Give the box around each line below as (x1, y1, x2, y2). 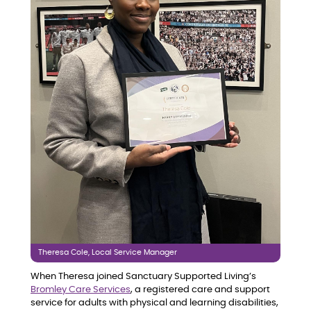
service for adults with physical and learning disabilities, (31, 298, 278, 308)
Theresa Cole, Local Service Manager (38, 249, 177, 257)
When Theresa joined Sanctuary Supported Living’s (31, 271, 256, 281)
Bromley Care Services (31, 285, 131, 294)
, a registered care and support (131, 285, 270, 294)
